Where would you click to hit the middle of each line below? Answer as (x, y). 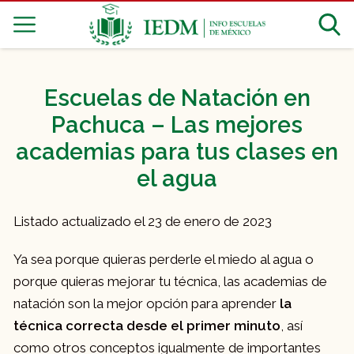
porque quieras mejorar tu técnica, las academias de (170, 282)
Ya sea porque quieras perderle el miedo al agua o (164, 260)
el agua (177, 179)
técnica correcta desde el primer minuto (147, 326)
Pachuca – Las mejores (177, 125)
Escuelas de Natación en (177, 98)
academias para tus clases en (177, 152)
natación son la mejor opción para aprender (147, 304)
